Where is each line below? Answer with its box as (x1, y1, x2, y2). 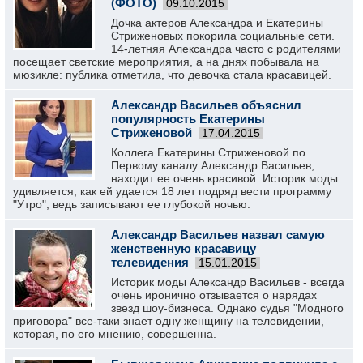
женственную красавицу (111, 241, 256, 255)
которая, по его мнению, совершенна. (13, 327, 216, 340)
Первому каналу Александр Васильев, (111, 159, 314, 172)
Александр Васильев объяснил (111, 98, 301, 112)
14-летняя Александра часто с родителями (111, 42, 341, 55)
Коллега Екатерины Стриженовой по (111, 146, 305, 159)
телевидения (111, 255, 189, 269)
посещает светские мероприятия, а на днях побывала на (13, 55, 319, 68)
